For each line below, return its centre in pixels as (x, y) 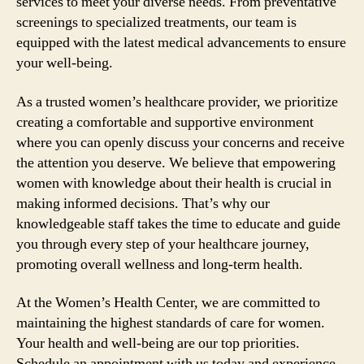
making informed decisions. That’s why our (143, 203)
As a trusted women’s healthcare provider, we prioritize (177, 102)
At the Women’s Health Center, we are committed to (168, 303)
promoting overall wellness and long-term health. (160, 264)
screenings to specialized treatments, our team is (156, 22)
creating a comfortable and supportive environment (165, 122)
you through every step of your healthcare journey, (163, 244)
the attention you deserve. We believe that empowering (176, 162)
